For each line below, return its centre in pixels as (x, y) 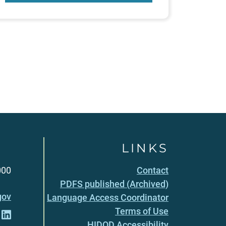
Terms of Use (142, 211)
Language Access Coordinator (108, 197)
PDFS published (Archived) (114, 184)
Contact (153, 170)
